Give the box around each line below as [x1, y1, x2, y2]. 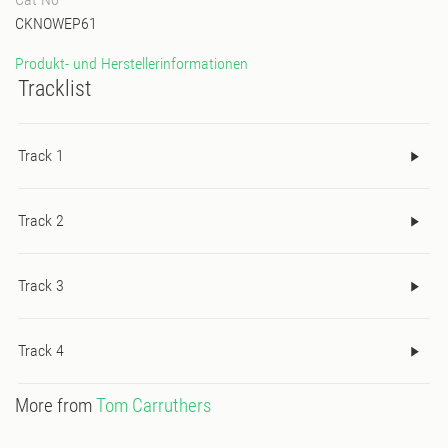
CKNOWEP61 [15, 13, 97, 33]
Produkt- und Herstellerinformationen [15, 53, 248, 73]
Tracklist [18, 75, 91, 101]
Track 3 [18, 276, 64, 296]
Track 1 [18, 146, 64, 166]
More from [15, 394, 96, 418]
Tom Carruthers [96, 394, 211, 418]
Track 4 [18, 341, 64, 361]
